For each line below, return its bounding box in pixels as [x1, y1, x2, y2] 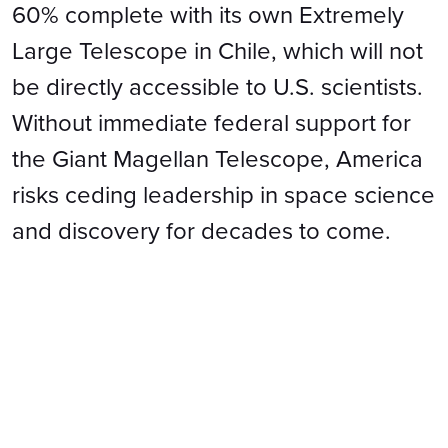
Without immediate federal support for [12, 108, 411, 138]
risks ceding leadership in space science [12, 180, 435, 210]
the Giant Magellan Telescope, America [12, 144, 423, 174]
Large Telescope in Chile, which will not [12, 36, 423, 66]
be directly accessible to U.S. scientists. [12, 72, 423, 102]
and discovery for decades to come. [12, 216, 391, 246]
